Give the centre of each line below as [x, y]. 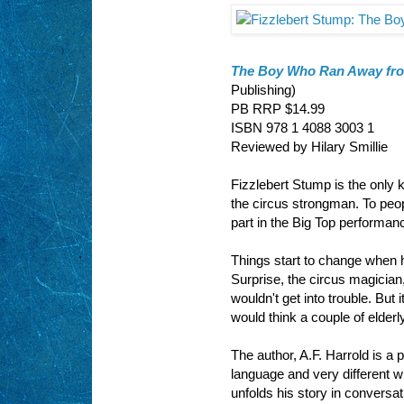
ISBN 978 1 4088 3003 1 [303, 128]
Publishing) [263, 90]
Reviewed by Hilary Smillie [309, 147]
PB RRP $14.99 [278, 109]
